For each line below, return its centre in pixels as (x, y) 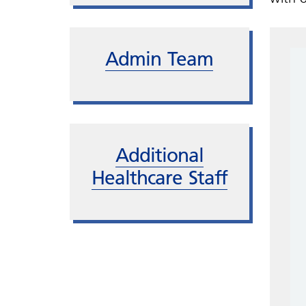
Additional (159, 155)
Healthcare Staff (159, 177)
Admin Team (159, 59)
